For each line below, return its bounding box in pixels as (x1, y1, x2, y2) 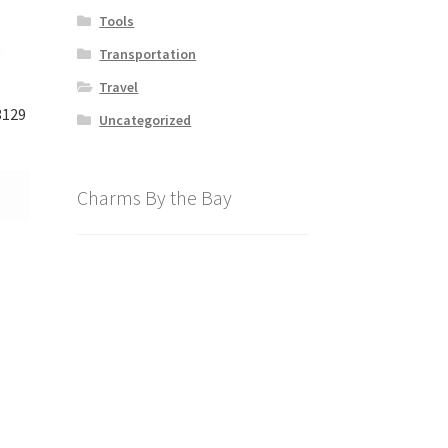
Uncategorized (99, 110, 192, 129)
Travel (99, 77, 139, 96)
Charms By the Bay (76, 184, 232, 210)
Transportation (99, 44, 197, 63)
